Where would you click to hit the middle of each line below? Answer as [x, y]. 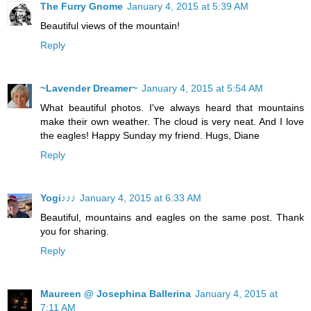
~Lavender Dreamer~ [89, 89]
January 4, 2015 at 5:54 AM [202, 89]
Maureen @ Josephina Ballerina [116, 293]
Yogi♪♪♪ [58, 198]
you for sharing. [75, 231]
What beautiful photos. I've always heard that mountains [172, 108]
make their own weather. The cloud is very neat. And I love [172, 122]
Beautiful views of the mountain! [110, 26]
